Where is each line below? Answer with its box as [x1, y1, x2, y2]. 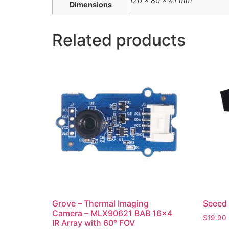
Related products [52, 30, 186, 51]
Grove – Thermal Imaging [52, 198, 149, 209]
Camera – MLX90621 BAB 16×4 [52, 208, 172, 219]
